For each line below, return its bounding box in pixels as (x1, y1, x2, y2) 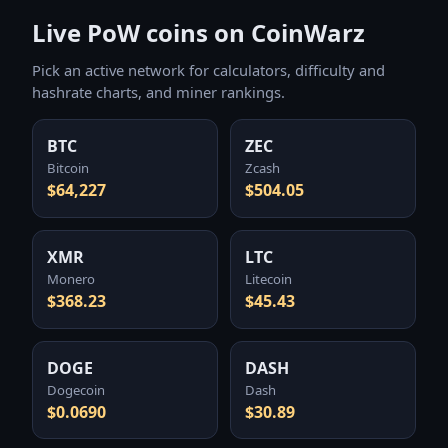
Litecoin (245, 270, 293, 289)
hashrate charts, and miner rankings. (32, 81, 285, 102)
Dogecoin (47, 380, 106, 399)
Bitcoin (47, 159, 90, 178)
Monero (47, 270, 96, 289)
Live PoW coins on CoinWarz (32, 15, 365, 49)
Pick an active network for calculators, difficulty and (32, 59, 385, 80)
